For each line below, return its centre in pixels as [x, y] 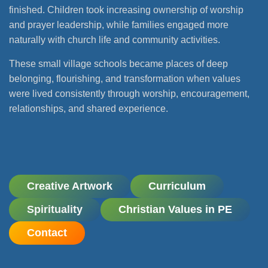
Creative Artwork [70, 186]
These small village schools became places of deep [118, 64]
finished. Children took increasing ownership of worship [126, 10]
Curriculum [177, 186]
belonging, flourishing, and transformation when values [125, 79]
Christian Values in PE [175, 209]
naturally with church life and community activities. [116, 40]
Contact [47, 232]
